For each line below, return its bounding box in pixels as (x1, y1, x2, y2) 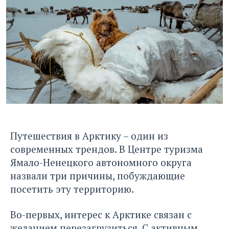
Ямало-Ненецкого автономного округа (10, 156, 192, 169)
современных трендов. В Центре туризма (10, 143, 203, 156)
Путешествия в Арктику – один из (10, 129, 168, 143)
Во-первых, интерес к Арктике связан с (10, 208, 192, 221)
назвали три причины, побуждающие (10, 169, 185, 182)
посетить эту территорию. (10, 182, 134, 196)
